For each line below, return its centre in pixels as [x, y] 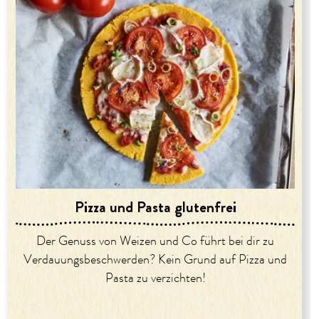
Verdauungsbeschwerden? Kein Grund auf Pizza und [155, 260]
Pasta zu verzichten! [155, 278]
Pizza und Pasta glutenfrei [155, 206]
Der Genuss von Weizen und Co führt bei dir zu [155, 241]
